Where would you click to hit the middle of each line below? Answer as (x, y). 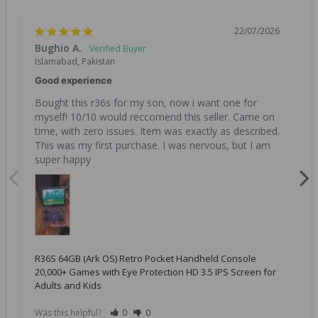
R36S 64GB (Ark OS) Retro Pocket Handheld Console (146, 258)
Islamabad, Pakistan (75, 61)
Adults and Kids (68, 285)
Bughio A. (58, 48)
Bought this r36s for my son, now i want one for (146, 102)
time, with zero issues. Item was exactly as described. (157, 131)
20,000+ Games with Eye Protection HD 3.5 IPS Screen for (155, 272)
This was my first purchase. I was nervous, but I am (153, 145)
